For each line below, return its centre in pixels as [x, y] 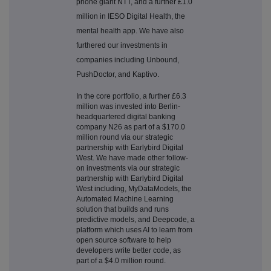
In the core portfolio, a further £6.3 [131, 96]
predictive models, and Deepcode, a [135, 220]
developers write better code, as [129, 251]
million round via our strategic [125, 138]
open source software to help [124, 240]
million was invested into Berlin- [128, 107]
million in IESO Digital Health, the [131, 17]
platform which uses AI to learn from [134, 230]
